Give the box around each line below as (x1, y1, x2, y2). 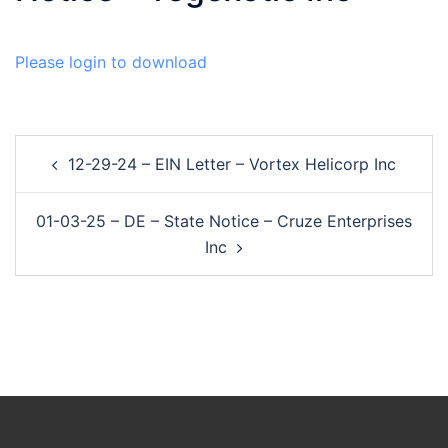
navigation (14, 160, 134, 190)
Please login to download (15, 51, 207, 72)
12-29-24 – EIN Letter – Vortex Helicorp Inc (68, 153, 396, 174)
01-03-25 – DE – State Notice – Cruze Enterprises (36, 210, 412, 231)
